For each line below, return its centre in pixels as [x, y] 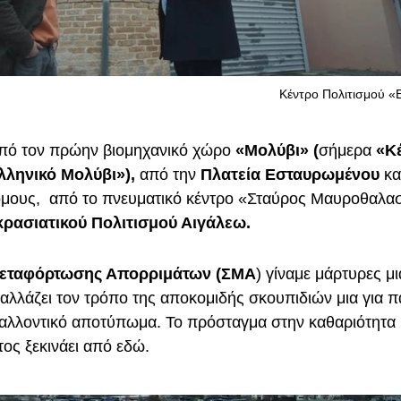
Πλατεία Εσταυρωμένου [290, 174]
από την [168, 174]
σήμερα [347, 150]
